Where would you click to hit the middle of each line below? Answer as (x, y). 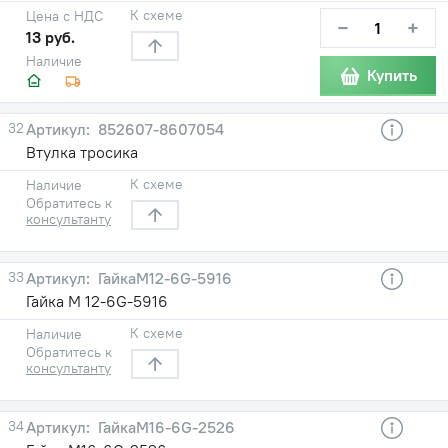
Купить (392, 75)
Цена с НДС (64, 15)
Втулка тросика (82, 151)
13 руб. (50, 36)
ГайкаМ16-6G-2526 (164, 426)
